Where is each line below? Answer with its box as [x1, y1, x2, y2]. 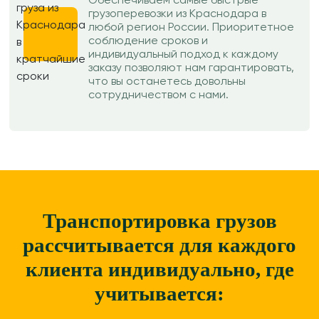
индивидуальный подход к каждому [88, 49, 278, 61]
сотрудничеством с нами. [88, 90, 229, 101]
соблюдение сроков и [88, 36, 208, 47]
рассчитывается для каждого [23, 234, 296, 256]
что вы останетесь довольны [88, 76, 246, 88]
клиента [25, 258, 103, 281]
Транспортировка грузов [42, 209, 277, 232]
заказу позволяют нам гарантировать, [88, 63, 294, 74]
